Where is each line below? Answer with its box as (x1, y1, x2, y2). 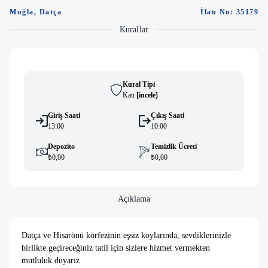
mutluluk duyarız (22, 256, 80, 265)
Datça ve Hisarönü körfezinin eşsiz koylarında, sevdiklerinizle (22, 231, 231, 240)
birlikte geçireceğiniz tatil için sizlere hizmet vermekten (22, 243, 210, 252)
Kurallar (120, 25, 148, 34)
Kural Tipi (122, 80, 155, 89)
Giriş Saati (48, 111, 80, 120)
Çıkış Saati (151, 111, 184, 120)
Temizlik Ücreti (151, 142, 197, 151)
